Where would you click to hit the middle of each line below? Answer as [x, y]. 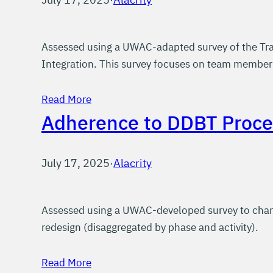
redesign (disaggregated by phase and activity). [150, 227]
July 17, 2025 [76, 163]
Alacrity [133, 163]
